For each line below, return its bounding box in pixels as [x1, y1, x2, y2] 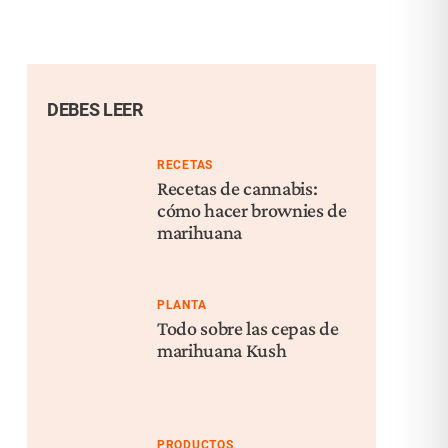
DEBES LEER [47, 99, 143, 120]
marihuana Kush [157, 339, 287, 361]
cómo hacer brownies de [157, 199, 347, 221]
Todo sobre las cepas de [157, 317, 339, 339]
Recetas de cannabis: [157, 177, 318, 199]
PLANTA [157, 298, 207, 312]
